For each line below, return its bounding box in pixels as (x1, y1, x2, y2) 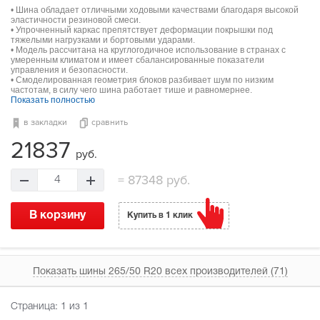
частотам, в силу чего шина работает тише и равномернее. (11, 85, 252, 96)
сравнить (91, 117, 128, 129)
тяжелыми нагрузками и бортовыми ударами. (11, 35, 195, 46)
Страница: (11, 302, 61, 312)
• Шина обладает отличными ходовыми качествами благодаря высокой (11, 5, 299, 16)
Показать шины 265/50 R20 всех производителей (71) (32, 266, 288, 276)
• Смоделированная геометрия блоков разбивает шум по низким (11, 75, 274, 86)
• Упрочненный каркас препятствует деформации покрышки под (11, 25, 273, 36)
